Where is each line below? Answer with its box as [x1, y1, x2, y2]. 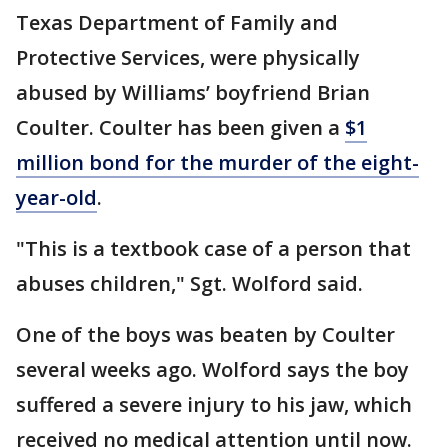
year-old [16, 183, 97, 211]
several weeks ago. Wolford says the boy [16, 355, 409, 383]
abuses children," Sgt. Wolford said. [16, 269, 363, 297]
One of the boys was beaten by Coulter [16, 320, 395, 348]
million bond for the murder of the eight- [16, 148, 419, 176]
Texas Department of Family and [16, 8, 338, 36]
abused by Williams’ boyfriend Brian [16, 78, 370, 106]
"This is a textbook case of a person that [16, 234, 411, 262]
